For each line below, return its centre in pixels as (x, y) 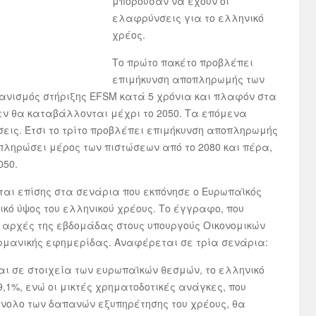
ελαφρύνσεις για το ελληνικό (188, 18)
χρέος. (129, 35)
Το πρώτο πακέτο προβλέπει (183, 62)
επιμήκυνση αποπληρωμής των (188, 79)
